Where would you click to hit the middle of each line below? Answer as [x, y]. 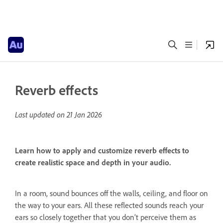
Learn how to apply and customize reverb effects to [102, 151]
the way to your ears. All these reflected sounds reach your [109, 205]
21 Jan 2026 [84, 114]
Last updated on [41, 114]
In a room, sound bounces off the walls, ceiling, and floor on [111, 193]
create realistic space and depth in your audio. [93, 163]
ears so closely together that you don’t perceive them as [106, 217]
